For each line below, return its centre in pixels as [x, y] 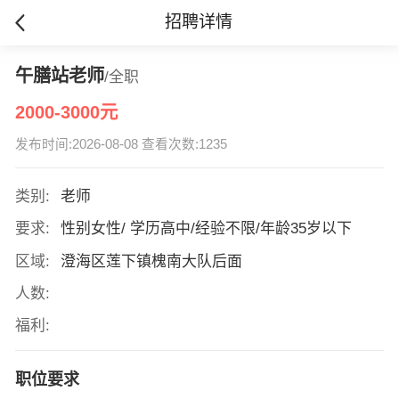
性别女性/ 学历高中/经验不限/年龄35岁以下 [206, 229]
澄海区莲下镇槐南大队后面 [151, 261]
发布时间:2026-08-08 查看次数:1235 [121, 145]
